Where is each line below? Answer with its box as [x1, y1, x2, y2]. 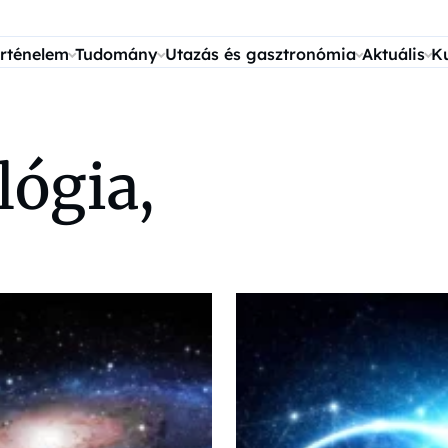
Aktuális [361, 44, 425, 64]
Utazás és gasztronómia [164, 44, 356, 64]
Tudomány [75, 44, 159, 64]
